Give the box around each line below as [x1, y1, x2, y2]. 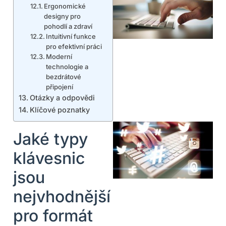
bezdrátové [46, 73, 82, 81]
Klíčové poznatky [29, 105, 90, 115]
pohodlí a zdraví [44, 22, 93, 31]
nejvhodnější [13, 187, 110, 207]
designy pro [44, 12, 81, 21]
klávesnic [13, 148, 85, 168]
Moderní [46, 52, 73, 61]
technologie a [46, 63, 89, 71]
